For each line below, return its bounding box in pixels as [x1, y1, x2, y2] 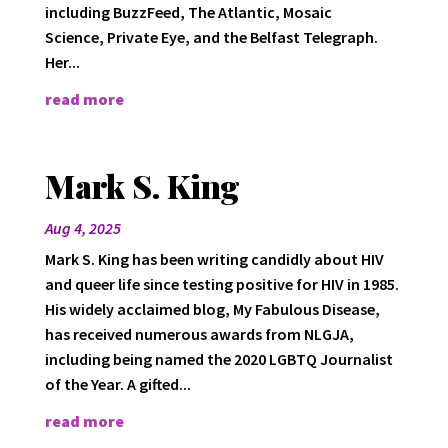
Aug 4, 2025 [44, 217, 121, 238]
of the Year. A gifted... [44, 373, 191, 394]
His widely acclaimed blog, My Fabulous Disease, [44, 298, 380, 319]
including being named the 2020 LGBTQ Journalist [44, 348, 393, 369]
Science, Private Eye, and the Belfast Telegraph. [44, 26, 378, 47]
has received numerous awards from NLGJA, [44, 323, 354, 344]
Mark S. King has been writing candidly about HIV [44, 248, 384, 269]
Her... [44, 51, 80, 72]
